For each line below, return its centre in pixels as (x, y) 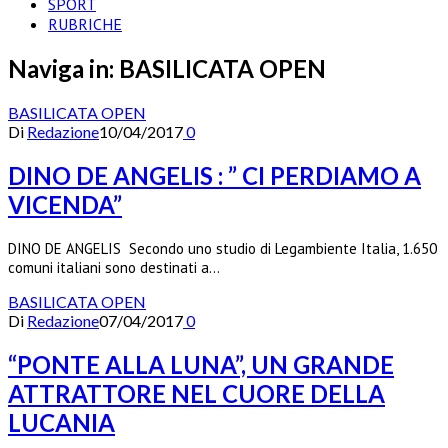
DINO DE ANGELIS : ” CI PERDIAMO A (214, 175)
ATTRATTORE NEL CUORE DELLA (196, 393)
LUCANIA (61, 422)
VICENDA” (65, 204)
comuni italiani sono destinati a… (114, 267)
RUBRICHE (85, 24)
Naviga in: (63, 68)
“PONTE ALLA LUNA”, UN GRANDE (201, 364)
